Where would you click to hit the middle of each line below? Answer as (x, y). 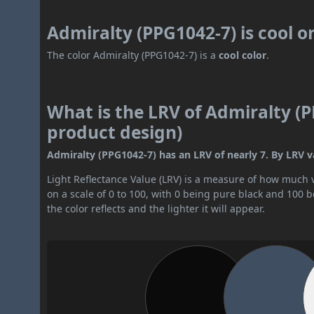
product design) (115, 132)
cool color (243, 55)
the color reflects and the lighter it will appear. (156, 209)
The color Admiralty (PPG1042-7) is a (133, 55)
